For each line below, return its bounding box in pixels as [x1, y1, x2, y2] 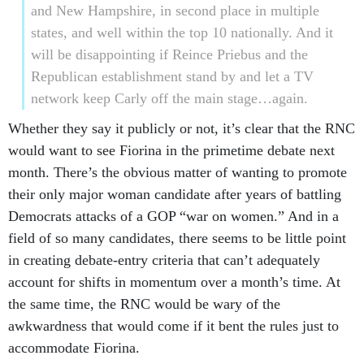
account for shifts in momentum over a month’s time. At [8, 274, 340, 290]
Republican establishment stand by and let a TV [30, 68, 314, 84]
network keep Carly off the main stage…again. [30, 90, 308, 106]
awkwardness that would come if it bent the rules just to [8, 318, 339, 334]
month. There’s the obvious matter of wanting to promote [8, 164, 347, 180]
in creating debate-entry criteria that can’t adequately [8, 252, 320, 268]
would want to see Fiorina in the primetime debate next [8, 142, 335, 158]
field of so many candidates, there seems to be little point [8, 230, 346, 246]
